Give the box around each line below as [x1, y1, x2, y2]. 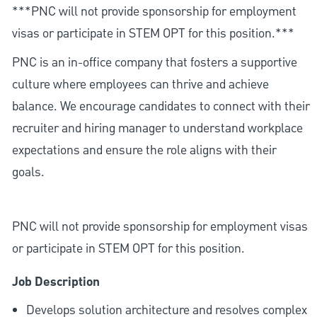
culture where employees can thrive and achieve [11, 75, 269, 93]
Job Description [11, 272, 100, 292]
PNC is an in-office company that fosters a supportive [11, 53, 297, 71]
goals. [11, 163, 45, 181]
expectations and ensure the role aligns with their [11, 141, 277, 159]
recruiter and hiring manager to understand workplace [11, 119, 303, 137]
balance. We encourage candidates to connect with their [11, 97, 310, 115]
